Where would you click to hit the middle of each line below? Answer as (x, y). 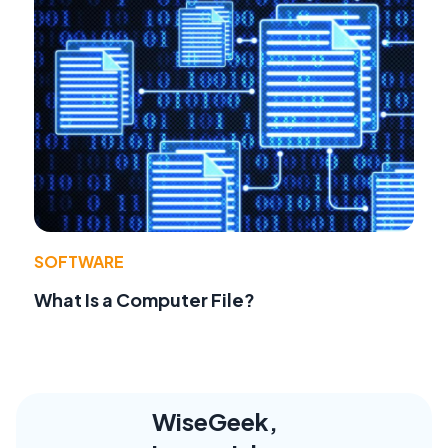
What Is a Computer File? (144, 300)
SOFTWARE (79, 262)
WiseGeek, (215, 421)
